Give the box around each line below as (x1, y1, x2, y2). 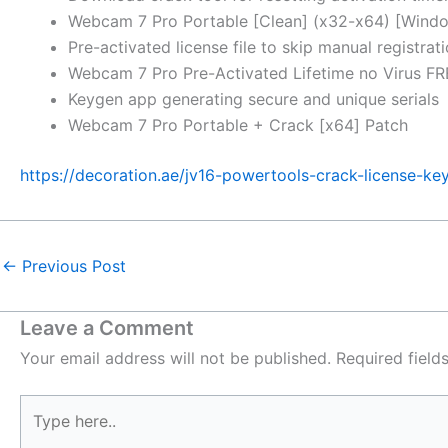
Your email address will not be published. (20, 347, 331, 368)
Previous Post (17, 255, 126, 276)
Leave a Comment (20, 315, 194, 340)
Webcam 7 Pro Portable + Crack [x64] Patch (68, 114, 408, 135)
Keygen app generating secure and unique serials (68, 88, 439, 109)
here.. (19, 422, 60, 443)
